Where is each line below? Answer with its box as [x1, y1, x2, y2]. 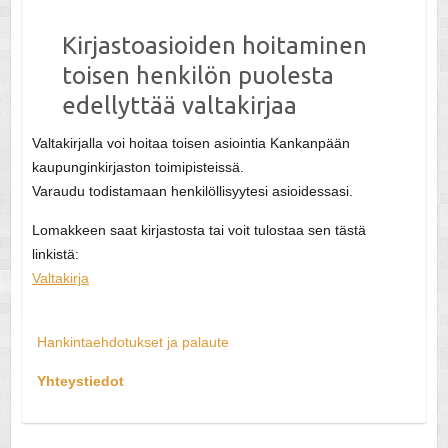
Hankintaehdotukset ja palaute [36, 334, 229, 351]
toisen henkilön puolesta [61, 62, 334, 90]
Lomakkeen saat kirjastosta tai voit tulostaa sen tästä [31, 222, 366, 239]
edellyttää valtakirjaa [61, 92, 297, 120]
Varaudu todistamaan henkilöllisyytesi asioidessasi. [31, 183, 353, 200]
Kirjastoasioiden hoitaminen [61, 32, 367, 60]
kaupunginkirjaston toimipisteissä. [31, 159, 244, 176]
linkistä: [31, 246, 79, 263]
